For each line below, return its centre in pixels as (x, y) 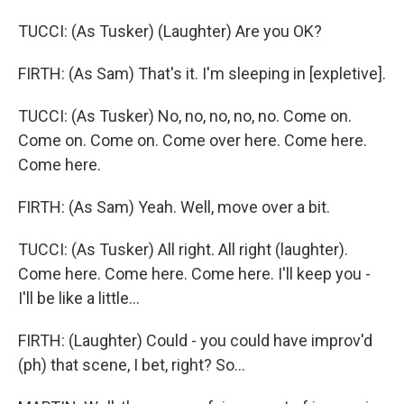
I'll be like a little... (79, 298)
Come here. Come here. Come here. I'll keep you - (194, 274)
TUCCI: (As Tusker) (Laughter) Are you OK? (170, 31)
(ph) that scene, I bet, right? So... (132, 365)
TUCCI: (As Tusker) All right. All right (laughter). (183, 249)
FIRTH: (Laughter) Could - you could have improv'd (195, 340)
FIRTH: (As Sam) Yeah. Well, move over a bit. (174, 207)
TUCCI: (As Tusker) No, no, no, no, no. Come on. (185, 116)
